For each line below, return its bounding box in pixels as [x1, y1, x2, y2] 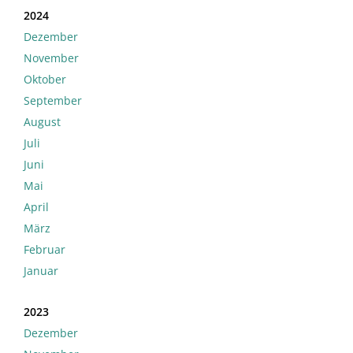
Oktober [24, 72, 66, 87]
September [24, 93, 82, 109]
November [24, 50, 79, 66]
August [24, 114, 61, 130]
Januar [24, 263, 58, 279]
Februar [24, 242, 65, 258]
